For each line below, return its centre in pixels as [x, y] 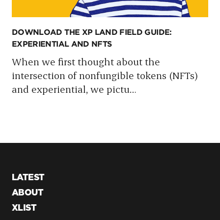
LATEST [28, 178]
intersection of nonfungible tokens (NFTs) [105, 75]
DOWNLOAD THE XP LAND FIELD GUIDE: [92, 32]
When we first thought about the [86, 61]
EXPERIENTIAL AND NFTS [62, 44]
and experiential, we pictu [71, 89]
